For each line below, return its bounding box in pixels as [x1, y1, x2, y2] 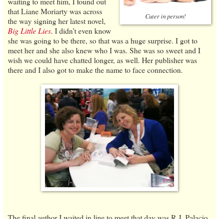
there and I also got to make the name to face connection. [8, 64, 183, 75]
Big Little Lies [8, 25, 51, 36]
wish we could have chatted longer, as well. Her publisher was [8, 54, 197, 65]
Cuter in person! [145, 11, 186, 20]
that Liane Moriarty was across [8, 5, 102, 16]
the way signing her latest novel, [8, 15, 106, 26]
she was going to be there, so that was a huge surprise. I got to [8, 35, 197, 45]
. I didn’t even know [51, 25, 111, 36]
